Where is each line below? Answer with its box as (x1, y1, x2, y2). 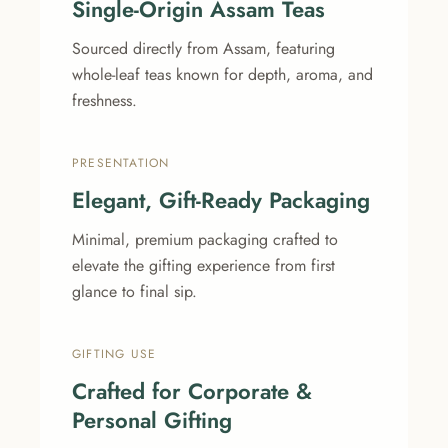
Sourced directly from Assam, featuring (72, 37, 335, 60)
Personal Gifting (72, 404, 232, 436)
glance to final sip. (72, 280, 197, 303)
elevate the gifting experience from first (72, 254, 335, 277)
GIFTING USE (72, 345, 157, 363)
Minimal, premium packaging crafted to (72, 228, 338, 251)
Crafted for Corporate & (72, 375, 312, 407)
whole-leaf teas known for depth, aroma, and (72, 63, 373, 86)
